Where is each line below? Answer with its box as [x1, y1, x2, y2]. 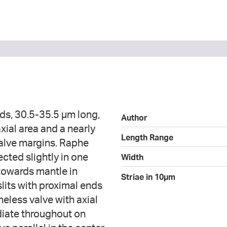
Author [121, 112, 147, 123]
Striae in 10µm [121, 171, 175, 182]
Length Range [121, 132, 173, 142]
